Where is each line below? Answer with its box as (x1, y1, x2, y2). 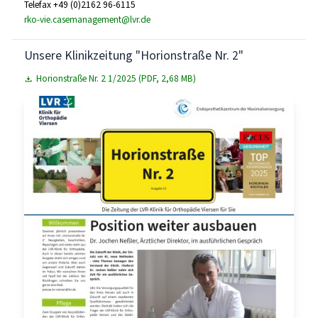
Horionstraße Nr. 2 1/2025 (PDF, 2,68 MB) (36, 72, 197, 84)
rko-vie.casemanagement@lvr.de (23, 13, 150, 26)
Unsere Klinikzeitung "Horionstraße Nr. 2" (23, 47, 243, 65)
